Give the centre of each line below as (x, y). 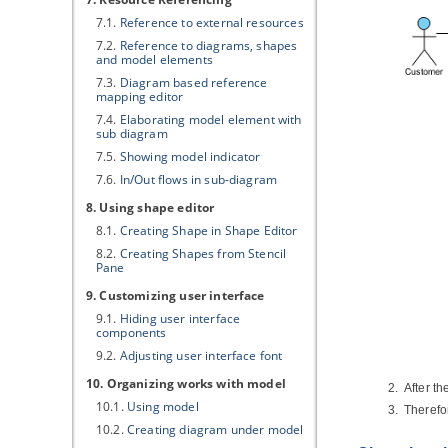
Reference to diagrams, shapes (208, 45)
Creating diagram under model (215, 429)
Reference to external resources (211, 22)
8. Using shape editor (150, 207)
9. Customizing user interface (175, 295)
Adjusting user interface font (201, 355)
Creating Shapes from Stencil (203, 253)
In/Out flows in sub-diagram (198, 179)
